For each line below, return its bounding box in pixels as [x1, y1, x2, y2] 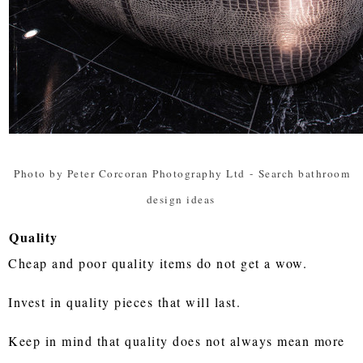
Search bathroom [258, 165, 351, 181]
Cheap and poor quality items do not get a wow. [8, 254, 313, 271]
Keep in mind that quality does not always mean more [8, 331, 345, 349]
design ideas [146, 191, 216, 207]
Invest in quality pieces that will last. [8, 293, 246, 310]
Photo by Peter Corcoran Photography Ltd [14, 165, 246, 181]
